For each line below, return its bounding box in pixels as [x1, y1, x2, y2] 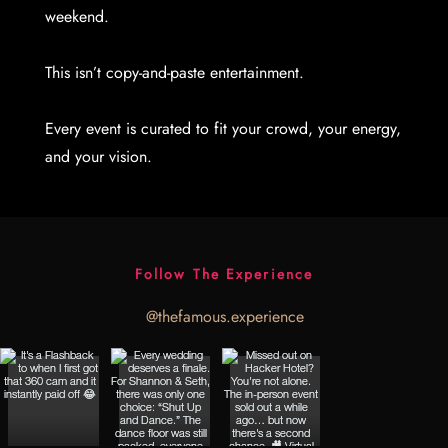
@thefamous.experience [145, 304, 304, 328]
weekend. [45, 5, 110, 28]
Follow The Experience [134, 263, 314, 284]
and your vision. [45, 145, 153, 168]
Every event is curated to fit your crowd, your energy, [45, 117, 402, 140]
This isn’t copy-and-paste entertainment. [45, 61, 305, 84]
